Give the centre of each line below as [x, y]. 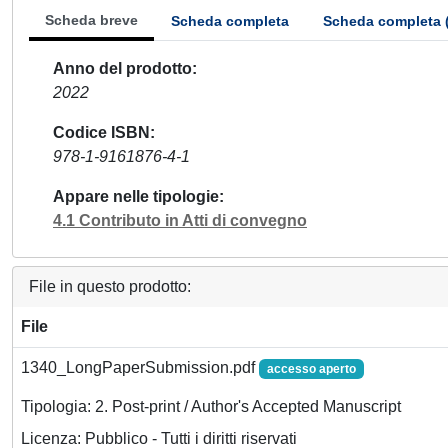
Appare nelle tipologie [136, 196]
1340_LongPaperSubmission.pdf [140, 367]
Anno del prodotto [122, 68]
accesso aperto [311, 369]
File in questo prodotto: [110, 286]
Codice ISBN [101, 132]
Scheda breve [91, 20]
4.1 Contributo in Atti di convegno [180, 220]
